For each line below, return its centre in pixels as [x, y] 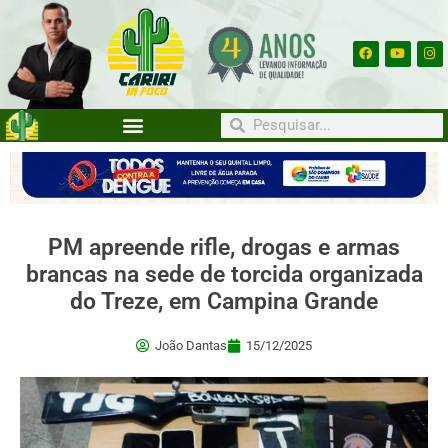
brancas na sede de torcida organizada [224, 275]
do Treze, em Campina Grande [224, 302]
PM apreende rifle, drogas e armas [224, 248]
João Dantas [191, 346]
